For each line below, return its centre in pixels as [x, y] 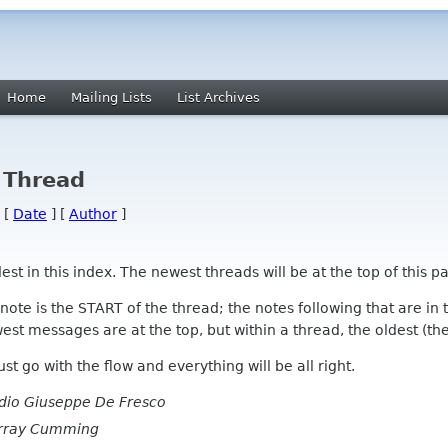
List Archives [218, 97]
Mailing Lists [111, 97]
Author [93, 213]
